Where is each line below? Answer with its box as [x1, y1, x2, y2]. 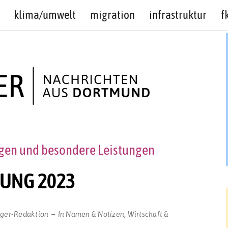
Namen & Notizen [66, 209, 124, 218]
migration [90, 8, 135, 21]
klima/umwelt [13, 8, 76, 21]
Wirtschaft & [127, 209, 169, 218]
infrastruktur [149, 8, 207, 21]
